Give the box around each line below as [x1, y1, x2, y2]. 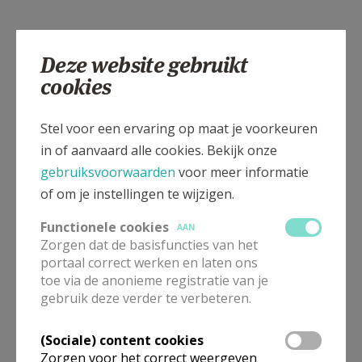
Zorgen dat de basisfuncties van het [40, 235, 258, 254]
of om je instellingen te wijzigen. [40, 184, 234, 203]
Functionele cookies [40, 217, 169, 236]
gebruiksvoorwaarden [40, 162, 175, 181]
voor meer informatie [175, 162, 309, 181]
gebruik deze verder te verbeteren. [40, 288, 251, 307]
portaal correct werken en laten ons [40, 253, 258, 271]
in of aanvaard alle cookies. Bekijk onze [40, 141, 277, 159]
